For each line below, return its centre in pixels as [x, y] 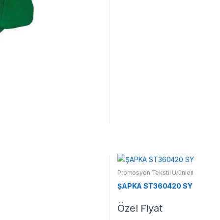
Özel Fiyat [140, 208]
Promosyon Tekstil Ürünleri [155, 172]
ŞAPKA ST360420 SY [155, 186]
